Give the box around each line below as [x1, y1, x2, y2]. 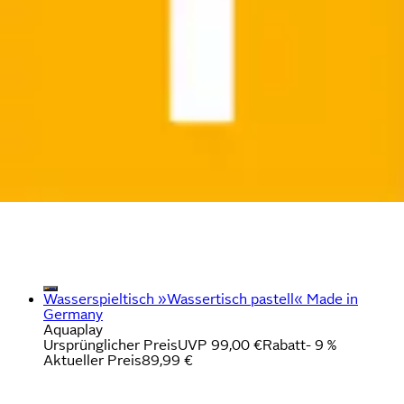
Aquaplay [43, 321, 103, 337]
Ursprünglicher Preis [43, 336, 178, 353]
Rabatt [262, 336, 306, 353]
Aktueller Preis [43, 352, 142, 368]
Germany [43, 306, 103, 322]
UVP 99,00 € [178, 336, 262, 353]
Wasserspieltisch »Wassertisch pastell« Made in [43, 290, 358, 307]
